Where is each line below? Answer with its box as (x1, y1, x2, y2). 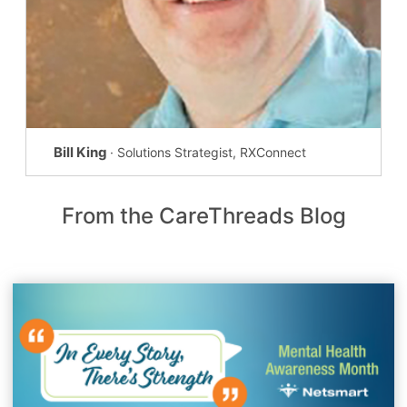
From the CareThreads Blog (61, 203, 346, 230)
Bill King (53, 143, 110, 161)
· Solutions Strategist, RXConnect (109, 144, 306, 160)
